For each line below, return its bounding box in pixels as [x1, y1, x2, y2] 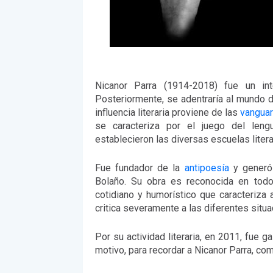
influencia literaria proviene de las [94, 107, 240, 118]
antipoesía [184, 162, 229, 174]
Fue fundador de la [94, 162, 185, 174]
